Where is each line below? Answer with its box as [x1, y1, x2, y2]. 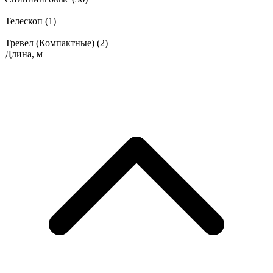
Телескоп [5, 16, 45, 27]
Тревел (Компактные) [5, 38, 97, 49]
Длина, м [5, 49, 43, 60]
